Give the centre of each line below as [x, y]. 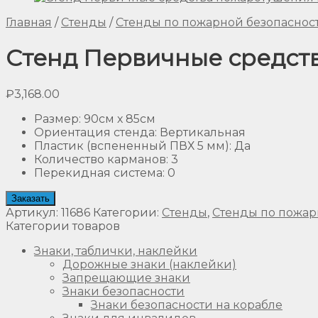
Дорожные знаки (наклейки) [149, 264]
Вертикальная [203, 132]
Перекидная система [98, 172]
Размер [56, 119]
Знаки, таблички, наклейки [116, 251]
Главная [29, 22]
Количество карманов [100, 159]
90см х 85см [120, 119]
